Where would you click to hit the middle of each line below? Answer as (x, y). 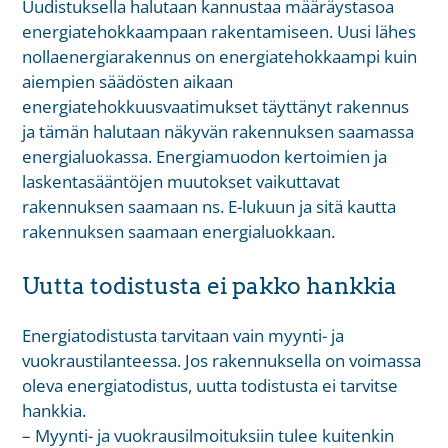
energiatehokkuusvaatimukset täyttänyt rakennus (216, 106)
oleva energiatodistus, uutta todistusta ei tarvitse (210, 386)
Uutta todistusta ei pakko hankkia (210, 286)
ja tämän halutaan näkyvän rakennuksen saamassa (218, 131)
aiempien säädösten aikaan (128, 81)
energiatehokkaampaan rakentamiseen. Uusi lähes (219, 31)
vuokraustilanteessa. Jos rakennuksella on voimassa (222, 361)
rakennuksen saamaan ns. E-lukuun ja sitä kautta (209, 206)
